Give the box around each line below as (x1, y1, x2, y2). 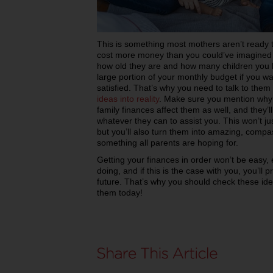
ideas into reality (97, 93, 159, 104)
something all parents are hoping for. (97, 137, 238, 147)
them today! (97, 187, 143, 197)
